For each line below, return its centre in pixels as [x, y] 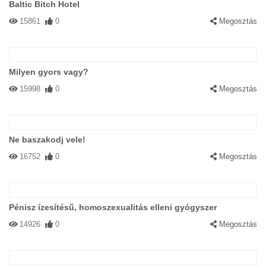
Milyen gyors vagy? [49, 72]
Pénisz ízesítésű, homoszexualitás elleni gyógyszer [113, 207]
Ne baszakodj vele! [47, 140]
